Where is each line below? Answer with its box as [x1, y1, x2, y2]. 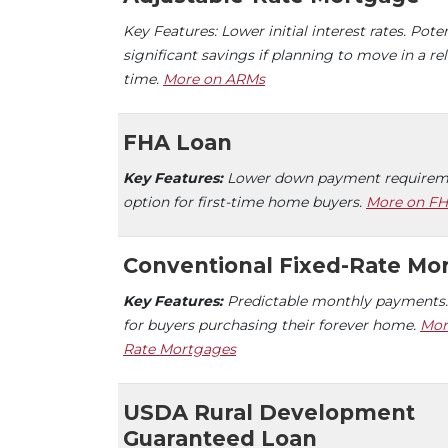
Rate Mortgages [123, 340, 236, 358]
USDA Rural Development [123, 400, 415, 425]
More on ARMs [163, 70, 265, 88]
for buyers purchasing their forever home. [123, 316, 420, 334]
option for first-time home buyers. [123, 193, 366, 211]
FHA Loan [123, 130, 232, 155]
